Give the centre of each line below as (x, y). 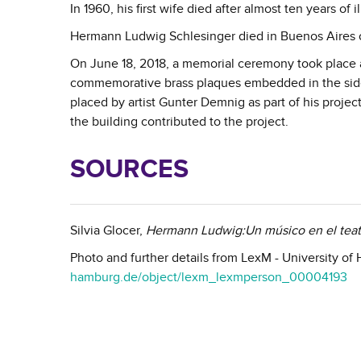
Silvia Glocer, (108, 230)
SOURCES (129, 170)
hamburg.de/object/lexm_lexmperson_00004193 (209, 277)
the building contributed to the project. (179, 122)
